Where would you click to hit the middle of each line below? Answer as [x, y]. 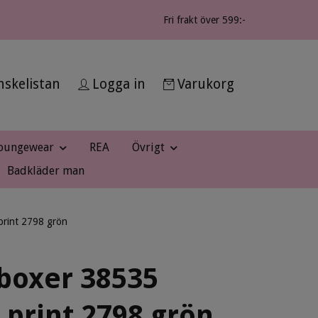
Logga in [119, 84]
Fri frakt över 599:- [204, 20]
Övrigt [148, 147]
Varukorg [206, 84]
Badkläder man [45, 170]
